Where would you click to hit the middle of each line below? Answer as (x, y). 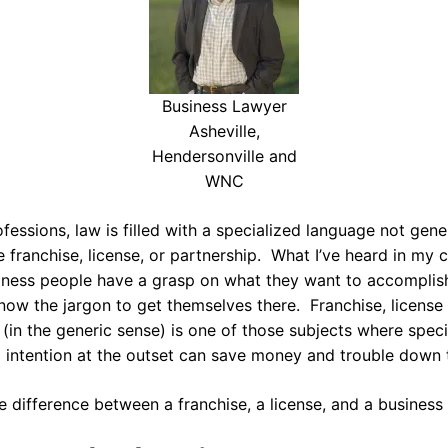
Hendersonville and (224, 156)
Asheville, (224, 131)
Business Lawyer (224, 106)
